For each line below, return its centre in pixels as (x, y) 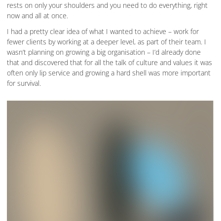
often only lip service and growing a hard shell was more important (109, 73)
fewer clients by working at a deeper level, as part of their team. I (107, 41)
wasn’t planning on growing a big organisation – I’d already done (104, 52)
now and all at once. (38, 15)
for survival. (24, 83)
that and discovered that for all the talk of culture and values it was (110, 62)
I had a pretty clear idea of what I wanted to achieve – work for (103, 31)
